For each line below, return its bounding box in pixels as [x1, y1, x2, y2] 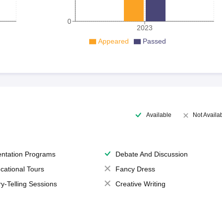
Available [146, 111, 171, 118]
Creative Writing [115, 180, 166, 188]
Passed [142, 37, 166, 45]
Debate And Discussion [115, 150, 188, 158]
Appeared [98, 37, 129, 45]
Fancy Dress [115, 165, 155, 173]
